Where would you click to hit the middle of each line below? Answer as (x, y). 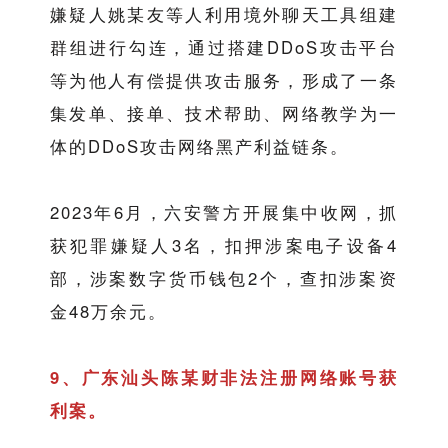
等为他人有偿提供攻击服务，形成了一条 (224, 80)
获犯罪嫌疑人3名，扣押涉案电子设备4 (224, 245)
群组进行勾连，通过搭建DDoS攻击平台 (224, 47)
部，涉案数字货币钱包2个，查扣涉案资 (224, 278)
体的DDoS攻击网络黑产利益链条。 (199, 146)
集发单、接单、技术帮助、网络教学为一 (224, 113)
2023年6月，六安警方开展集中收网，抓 (224, 212)
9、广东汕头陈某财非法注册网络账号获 (224, 377)
